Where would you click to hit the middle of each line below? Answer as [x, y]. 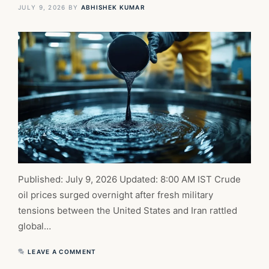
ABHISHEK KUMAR [113, 8]
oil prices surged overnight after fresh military [116, 195]
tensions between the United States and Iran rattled [128, 210]
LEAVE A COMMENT [62, 251]
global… [35, 226]
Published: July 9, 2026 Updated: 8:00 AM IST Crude [129, 179]
